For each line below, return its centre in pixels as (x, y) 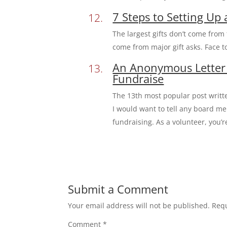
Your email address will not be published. (139, 205)
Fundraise (138, 79)
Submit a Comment (118, 189)
